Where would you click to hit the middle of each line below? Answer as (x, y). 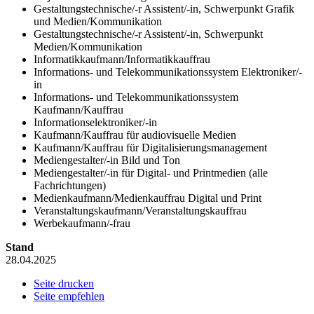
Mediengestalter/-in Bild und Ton (107, 160)
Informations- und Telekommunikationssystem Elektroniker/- (168, 71)
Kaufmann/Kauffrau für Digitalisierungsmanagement (150, 147)
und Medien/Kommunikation (98, 21)
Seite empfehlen (69, 296)
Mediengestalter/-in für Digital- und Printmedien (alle (151, 172)
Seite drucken (64, 283)
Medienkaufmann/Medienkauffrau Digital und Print (148, 198)
